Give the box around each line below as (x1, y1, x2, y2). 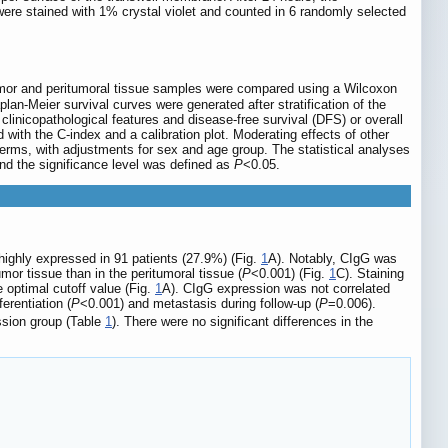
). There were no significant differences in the (112, 313, 373, 329)
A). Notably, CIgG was (268, 251, 397, 267)
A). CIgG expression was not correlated (162, 281, 390, 297)
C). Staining (336, 266, 404, 282)
